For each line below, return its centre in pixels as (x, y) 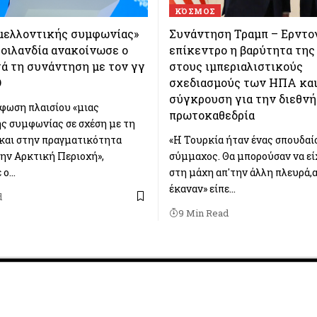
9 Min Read (203, 213)
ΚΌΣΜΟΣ (195, 11)
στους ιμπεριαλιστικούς (236, 66)
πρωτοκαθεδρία (212, 115)
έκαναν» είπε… (202, 188)
